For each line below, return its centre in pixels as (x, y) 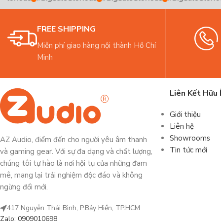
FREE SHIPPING (66, 29)
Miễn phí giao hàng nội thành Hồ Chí (96, 46)
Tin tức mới (188, 150)
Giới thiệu (185, 115)
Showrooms (190, 138)
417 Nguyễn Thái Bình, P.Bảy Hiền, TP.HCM (74, 208)
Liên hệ (182, 127)
